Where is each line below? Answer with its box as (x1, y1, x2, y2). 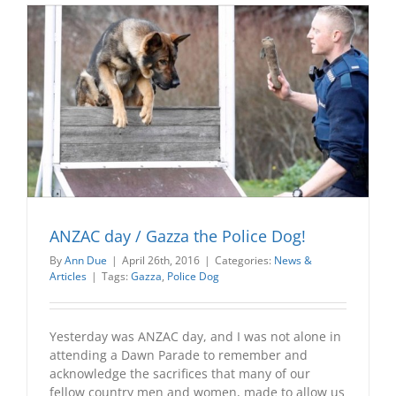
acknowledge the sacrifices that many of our (49, 365, 310, 383)
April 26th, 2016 (122, 253, 200, 269)
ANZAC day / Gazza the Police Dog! (49, 225, 306, 247)
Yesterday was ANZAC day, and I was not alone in (49, 328, 341, 346)
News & (274, 253, 312, 269)
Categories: (215, 253, 274, 269)
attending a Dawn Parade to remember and (49, 346, 308, 364)
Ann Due (65, 253, 107, 269)
